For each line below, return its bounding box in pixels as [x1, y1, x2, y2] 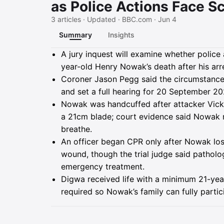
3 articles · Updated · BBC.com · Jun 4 [51, 15, 176, 23]
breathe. [61, 124, 92, 134]
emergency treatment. [61, 161, 144, 171]
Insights [108, 30, 134, 39]
